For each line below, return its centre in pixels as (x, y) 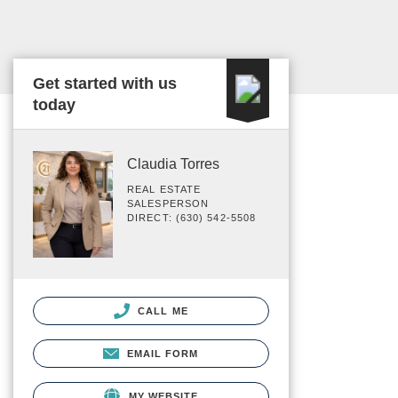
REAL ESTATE (164, 189)
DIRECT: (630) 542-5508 (192, 218)
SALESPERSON (168, 203)
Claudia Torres (173, 164)
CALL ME (161, 310)
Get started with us (105, 84)
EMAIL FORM (163, 353)
